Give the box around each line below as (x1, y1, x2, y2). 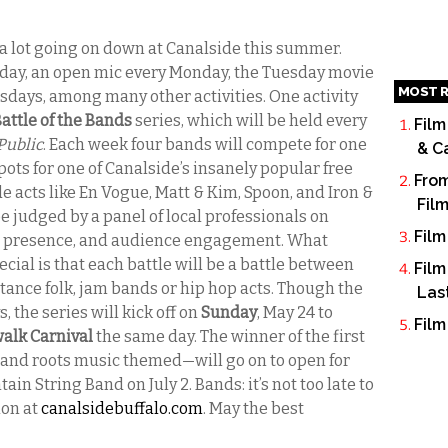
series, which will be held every (132, 111, 367, 130)
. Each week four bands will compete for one (43, 135, 367, 154)
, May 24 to (257, 303, 333, 322)
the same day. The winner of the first (96, 327, 365, 346)
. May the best (203, 399, 304, 418)
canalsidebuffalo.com (41, 399, 203, 418)
